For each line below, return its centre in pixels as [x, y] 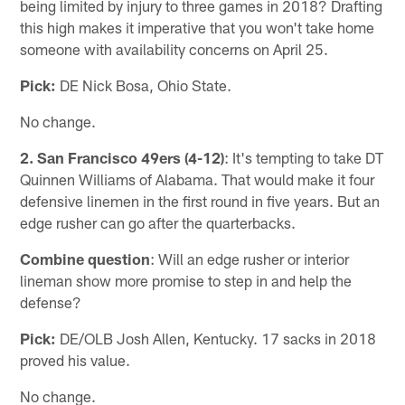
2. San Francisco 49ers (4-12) [122, 158]
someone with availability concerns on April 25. [174, 49]
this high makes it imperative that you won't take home [198, 28]
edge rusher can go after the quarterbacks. [158, 223]
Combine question [85, 259]
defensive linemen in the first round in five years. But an [200, 201]
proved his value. [75, 360]
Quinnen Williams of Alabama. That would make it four [198, 179]
